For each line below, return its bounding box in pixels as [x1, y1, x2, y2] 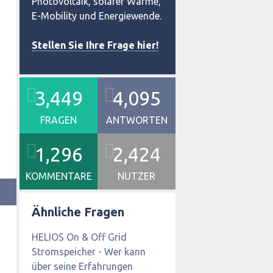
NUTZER [118, 171, 155, 182]
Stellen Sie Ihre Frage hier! [32, 40, 158, 51]
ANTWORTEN [105, 115, 168, 126]
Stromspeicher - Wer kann [32, 246, 146, 257]
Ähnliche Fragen [32, 205, 124, 219]
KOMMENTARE [25, 171, 92, 182]
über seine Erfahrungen [32, 260, 133, 272]
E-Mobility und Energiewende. [32, 10, 161, 21]
